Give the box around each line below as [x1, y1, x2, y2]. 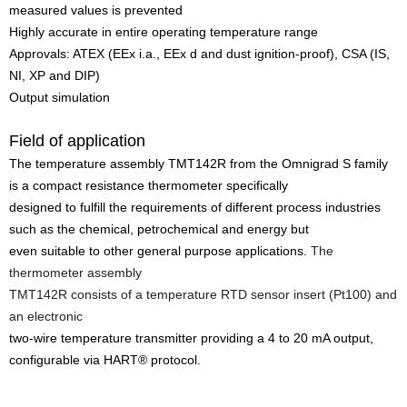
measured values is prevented [9, 3, 183, 18]
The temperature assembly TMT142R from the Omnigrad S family [9, 156, 388, 172]
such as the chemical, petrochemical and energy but [9, 222, 313, 237]
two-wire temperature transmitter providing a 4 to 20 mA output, [9, 331, 373, 346]
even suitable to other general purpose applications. [9, 243, 311, 259]
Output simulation [9, 90, 110, 105]
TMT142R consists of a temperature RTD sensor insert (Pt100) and [9, 287, 397, 303]
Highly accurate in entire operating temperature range [9, 25, 318, 40]
